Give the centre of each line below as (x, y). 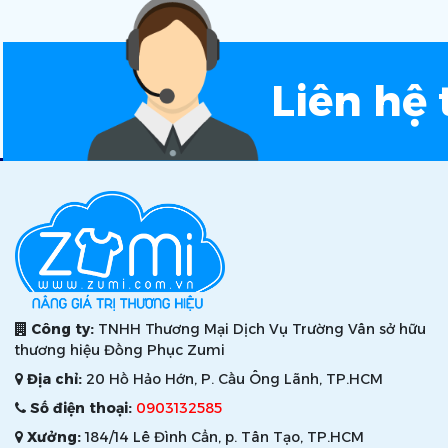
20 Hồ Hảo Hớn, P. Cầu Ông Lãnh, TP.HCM (232, 379)
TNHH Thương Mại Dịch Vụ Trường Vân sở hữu (260, 329)
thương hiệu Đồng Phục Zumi (120, 350)
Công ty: (62, 329)
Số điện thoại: (81, 408)
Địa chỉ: (54, 379)
